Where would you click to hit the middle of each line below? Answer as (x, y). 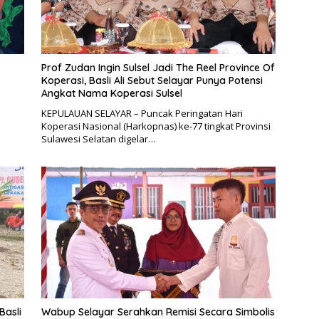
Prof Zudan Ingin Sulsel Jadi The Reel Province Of (158, 67)
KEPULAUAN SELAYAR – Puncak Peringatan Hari (142, 113)
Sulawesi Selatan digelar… (98, 138)
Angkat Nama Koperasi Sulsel (111, 93)
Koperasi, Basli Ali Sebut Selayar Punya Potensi (152, 80)
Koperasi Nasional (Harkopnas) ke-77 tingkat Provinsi (156, 126)
